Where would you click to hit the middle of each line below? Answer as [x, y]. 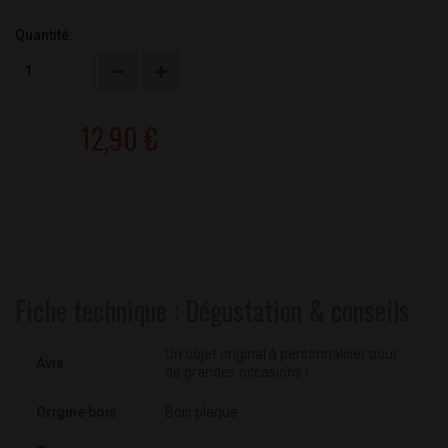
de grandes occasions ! [236, 372]
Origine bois [76, 412]
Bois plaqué [201, 412]
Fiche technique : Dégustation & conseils [212, 310]
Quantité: [44, 35]
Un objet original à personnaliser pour [281, 354]
